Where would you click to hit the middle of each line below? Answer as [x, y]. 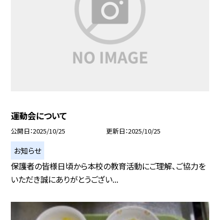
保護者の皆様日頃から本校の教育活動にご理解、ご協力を [109, 166]
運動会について [39, 115]
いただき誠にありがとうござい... [65, 179]
